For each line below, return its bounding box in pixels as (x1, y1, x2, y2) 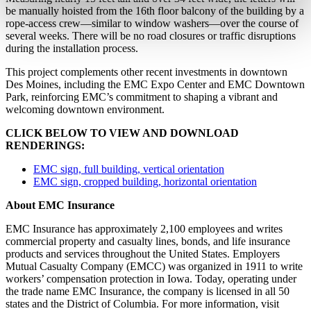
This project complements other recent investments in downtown (6, 66, 287, 78)
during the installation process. (6, 42, 141, 55)
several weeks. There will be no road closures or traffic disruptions (6, 30, 296, 42)
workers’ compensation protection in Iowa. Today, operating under (6, 273, 296, 285)
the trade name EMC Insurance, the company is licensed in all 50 (6, 285, 289, 298)
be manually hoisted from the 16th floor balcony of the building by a (6, 5, 304, 17)
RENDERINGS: (6, 140, 85, 152)
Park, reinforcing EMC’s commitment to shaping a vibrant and (6, 91, 278, 103)
